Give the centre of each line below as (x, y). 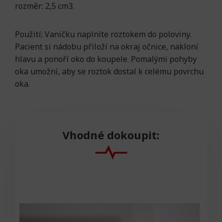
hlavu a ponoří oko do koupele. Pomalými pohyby (106, 59)
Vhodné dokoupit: (111, 135)
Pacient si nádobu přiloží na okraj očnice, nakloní (107, 47)
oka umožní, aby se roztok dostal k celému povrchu (109, 72)
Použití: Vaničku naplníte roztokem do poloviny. (103, 34)
